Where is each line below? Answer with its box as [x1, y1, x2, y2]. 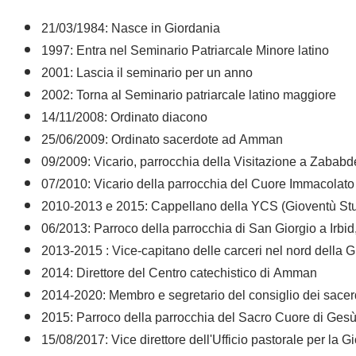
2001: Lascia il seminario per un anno [41, 60, 253, 87]
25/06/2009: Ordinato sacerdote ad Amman [41, 126, 283, 154]
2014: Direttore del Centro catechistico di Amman [41, 260, 317, 288]
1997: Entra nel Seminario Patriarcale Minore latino [41, 37, 329, 65]
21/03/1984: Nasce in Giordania [41, 15, 220, 43]
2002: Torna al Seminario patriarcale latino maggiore [41, 82, 336, 110]
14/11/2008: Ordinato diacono [41, 104, 207, 132]
